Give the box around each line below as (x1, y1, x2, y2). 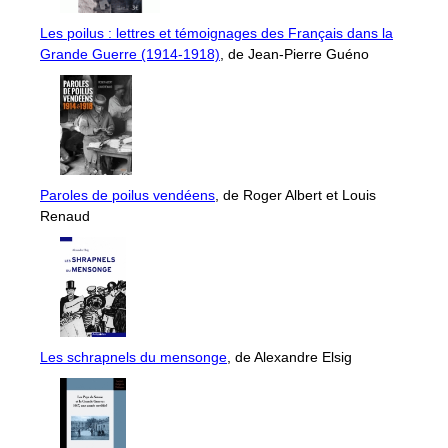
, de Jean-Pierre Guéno (220, 46, 369, 63)
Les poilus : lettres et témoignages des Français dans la (40, 25, 393, 42)
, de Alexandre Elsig (227, 349, 352, 366)
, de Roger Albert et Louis (215, 187, 376, 204)
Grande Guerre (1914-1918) (40, 46, 220, 63)
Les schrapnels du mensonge (40, 349, 227, 366)
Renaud (40, 208, 90, 225)
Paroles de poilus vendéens (40, 187, 215, 204)
